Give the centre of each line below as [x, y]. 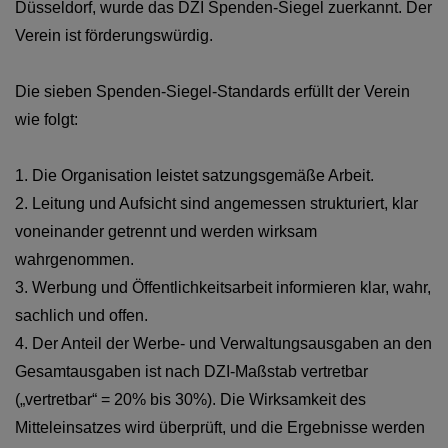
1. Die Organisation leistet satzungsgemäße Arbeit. [194, 176]
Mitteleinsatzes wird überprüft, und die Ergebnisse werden [220, 428]
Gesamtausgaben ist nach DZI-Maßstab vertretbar [191, 372]
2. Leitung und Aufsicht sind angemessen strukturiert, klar [216, 204]
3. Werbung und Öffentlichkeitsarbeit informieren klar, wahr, [223, 288]
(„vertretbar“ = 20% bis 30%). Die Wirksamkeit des [190, 400]
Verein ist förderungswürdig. [114, 36]
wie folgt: [46, 120]
